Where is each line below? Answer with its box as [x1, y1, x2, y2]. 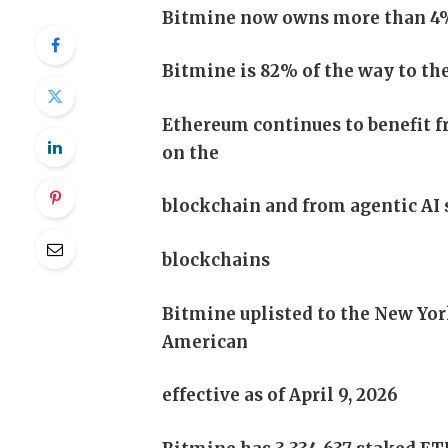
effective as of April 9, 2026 [162, 385, 399, 407]
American [162, 331, 249, 353]
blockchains [162, 250, 271, 271]
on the [162, 142, 220, 164]
